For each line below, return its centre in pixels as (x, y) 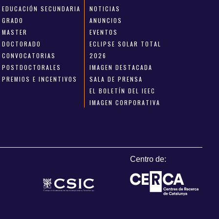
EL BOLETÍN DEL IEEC (122, 90)
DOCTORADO (22, 44)
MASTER (15, 32)
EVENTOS (103, 32)
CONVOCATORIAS (29, 55)
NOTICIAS (105, 8)
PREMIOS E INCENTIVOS (40, 79)
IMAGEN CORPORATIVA (125, 102)
